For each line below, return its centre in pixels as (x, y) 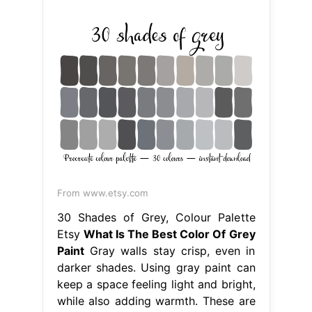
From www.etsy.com (102, 193)
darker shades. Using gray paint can (156, 267)
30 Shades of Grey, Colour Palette (156, 217)
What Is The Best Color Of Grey (169, 234)
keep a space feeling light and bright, (156, 284)
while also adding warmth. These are (156, 301)
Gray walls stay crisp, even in (170, 250)
